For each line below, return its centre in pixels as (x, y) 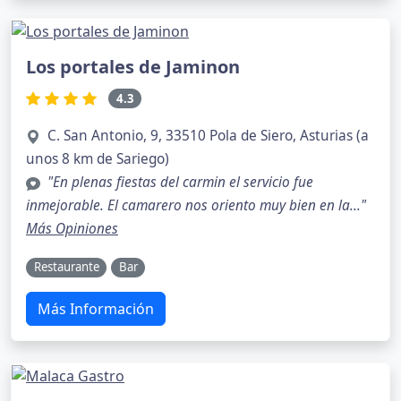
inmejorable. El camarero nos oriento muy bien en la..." (196, 206)
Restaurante (66, 267)
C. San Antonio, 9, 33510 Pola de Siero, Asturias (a (208, 136)
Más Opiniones (72, 229)
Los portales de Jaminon (133, 66)
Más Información (96, 309)
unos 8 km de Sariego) (98, 159)
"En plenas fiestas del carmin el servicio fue (180, 183)
